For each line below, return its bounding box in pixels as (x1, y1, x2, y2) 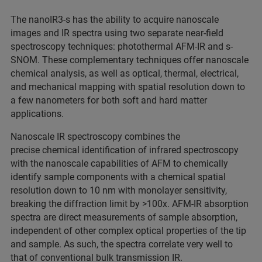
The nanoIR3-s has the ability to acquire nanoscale (11, 14, 219, 26)
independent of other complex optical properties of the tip (11, 225, 246, 237)
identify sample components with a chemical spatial (11, 171, 226, 183)
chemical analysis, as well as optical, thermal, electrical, (11, 68, 239, 80)
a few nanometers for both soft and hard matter (11, 95, 207, 106)
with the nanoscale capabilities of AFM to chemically (11, 158, 228, 170)
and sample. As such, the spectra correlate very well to (11, 239, 233, 250)
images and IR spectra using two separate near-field (11, 27, 223, 39)
